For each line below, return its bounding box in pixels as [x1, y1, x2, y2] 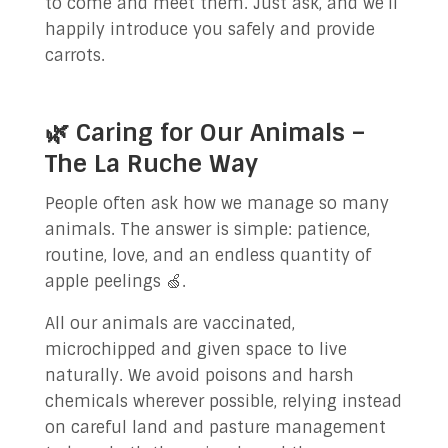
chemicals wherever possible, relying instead [44, 391, 402, 412]
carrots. [44, 45, 105, 66]
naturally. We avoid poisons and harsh [44, 365, 354, 386]
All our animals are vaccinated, [44, 313, 295, 334]
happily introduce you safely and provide [44, 19, 375, 40]
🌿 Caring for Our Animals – [44, 117, 365, 148]
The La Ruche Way [44, 148, 258, 179]
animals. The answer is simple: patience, [44, 219, 370, 240]
